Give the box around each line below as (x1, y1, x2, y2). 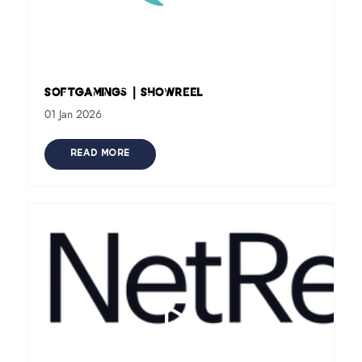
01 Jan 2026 (44, 106, 102, 122)
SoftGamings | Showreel (44, 88, 203, 99)
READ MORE (69, 149, 130, 158)
